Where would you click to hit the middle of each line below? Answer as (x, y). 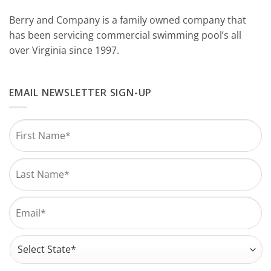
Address (28, 241)
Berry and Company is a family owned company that (128, 20)
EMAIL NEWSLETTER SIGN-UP (81, 92)
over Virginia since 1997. (64, 51)
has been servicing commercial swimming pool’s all (125, 35)
